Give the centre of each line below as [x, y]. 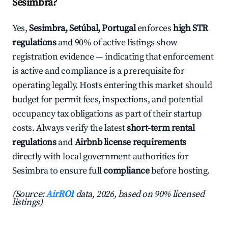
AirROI [60, 194]
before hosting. [180, 171]
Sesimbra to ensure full [58, 171]
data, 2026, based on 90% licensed [139, 194]
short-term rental [161, 128]
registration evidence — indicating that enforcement [113, 57]
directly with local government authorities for [101, 157]
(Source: [29, 194]
